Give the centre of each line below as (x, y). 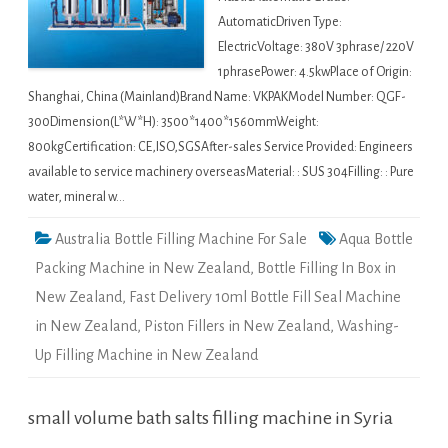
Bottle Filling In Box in (326, 268)
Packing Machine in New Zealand (142, 268)
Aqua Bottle (376, 239)
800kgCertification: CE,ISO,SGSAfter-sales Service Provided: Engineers (220, 147)
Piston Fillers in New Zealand (237, 326)
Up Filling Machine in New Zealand (146, 355)
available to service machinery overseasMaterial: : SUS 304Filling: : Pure (221, 172)
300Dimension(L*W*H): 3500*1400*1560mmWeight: (173, 122)
